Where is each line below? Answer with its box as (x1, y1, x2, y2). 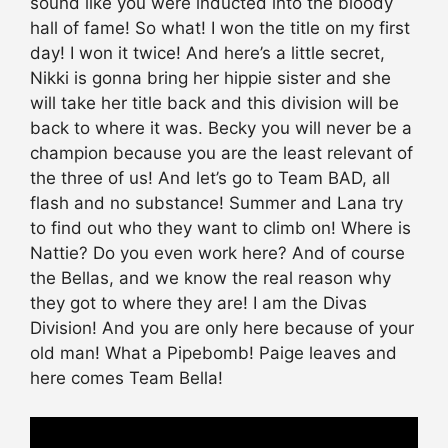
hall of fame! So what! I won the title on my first (30, 18, 410, 39)
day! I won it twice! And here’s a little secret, (30, 43, 385, 64)
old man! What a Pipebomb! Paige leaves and (30, 343, 397, 364)
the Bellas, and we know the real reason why (30, 268, 391, 289)
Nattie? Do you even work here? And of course (30, 243, 405, 264)
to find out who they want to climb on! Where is (30, 218, 411, 239)
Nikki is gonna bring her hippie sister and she (30, 68, 391, 89)
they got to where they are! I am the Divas (30, 293, 367, 314)
